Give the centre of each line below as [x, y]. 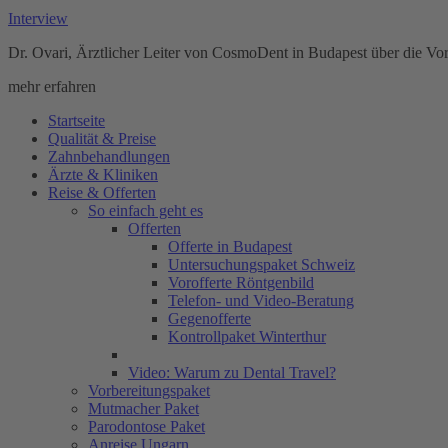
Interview [38, 18]
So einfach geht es [145, 210]
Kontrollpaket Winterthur [247, 336]
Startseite [76, 120]
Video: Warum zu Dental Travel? [232, 372]
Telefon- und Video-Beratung [261, 300]
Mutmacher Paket [143, 408]
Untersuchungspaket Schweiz [261, 264]
